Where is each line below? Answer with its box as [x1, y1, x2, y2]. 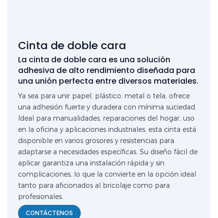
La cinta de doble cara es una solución [18, 54, 171, 65]
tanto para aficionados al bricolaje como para [18, 181, 170, 190]
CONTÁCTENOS [26, 209, 73, 217]
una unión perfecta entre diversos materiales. [18, 75, 199, 87]
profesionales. [18, 192, 64, 201]
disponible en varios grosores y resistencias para [18, 136, 175, 145]
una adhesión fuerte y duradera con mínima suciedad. [18, 103, 197, 112]
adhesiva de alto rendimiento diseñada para [18, 64, 196, 76]
